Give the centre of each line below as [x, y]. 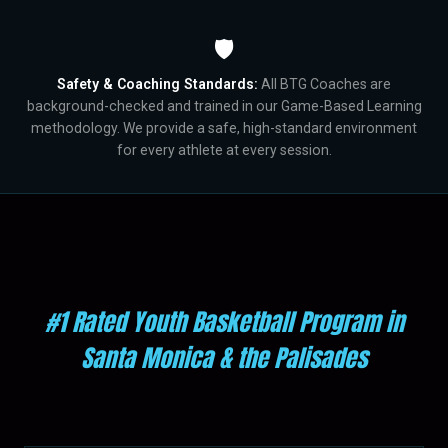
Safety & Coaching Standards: [157, 84]
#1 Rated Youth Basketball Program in [224, 322]
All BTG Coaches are [324, 84]
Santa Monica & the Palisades [224, 358]
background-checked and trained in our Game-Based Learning [224, 106]
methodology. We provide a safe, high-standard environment [224, 128]
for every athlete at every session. [224, 150]
